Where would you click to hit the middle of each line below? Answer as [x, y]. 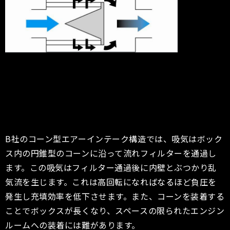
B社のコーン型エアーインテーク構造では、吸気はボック [114, 138]
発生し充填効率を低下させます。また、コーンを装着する [115, 196]
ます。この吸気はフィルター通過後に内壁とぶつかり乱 [111, 167]
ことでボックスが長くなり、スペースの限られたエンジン [115, 210]
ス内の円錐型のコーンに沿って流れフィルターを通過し [111, 153]
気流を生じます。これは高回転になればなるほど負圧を [111, 181]
